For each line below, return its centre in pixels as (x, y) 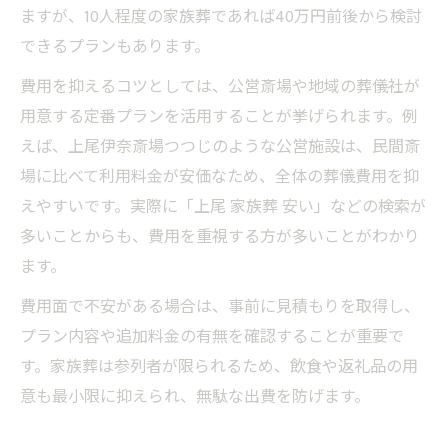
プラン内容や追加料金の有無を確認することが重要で (212, 337)
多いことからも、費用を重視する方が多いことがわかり (220, 237)
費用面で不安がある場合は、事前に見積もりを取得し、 (220, 307)
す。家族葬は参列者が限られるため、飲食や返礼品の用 (219, 367)
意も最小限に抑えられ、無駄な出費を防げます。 (195, 397)
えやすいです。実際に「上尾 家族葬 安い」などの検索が (223, 207)
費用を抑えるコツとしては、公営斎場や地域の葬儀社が (220, 87)
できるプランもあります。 (115, 47)
